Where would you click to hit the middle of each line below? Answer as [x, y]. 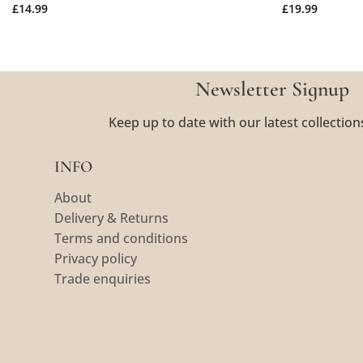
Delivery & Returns [112, 218]
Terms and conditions [122, 238]
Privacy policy [96, 258]
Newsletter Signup [272, 89]
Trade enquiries [103, 278]
